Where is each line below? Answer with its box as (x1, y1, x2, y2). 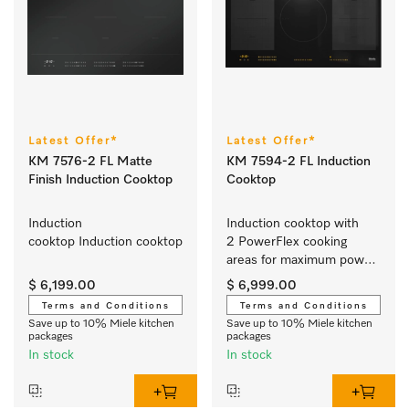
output (226, 272, 265, 286)
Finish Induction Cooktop (28, 173, 173, 187)
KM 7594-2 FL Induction (226, 155, 371, 169)
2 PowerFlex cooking (226, 236, 347, 249)
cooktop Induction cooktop (28, 236, 183, 249)
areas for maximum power (226, 254, 376, 267)
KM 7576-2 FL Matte (28, 155, 152, 169)
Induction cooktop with (226, 217, 359, 231)
